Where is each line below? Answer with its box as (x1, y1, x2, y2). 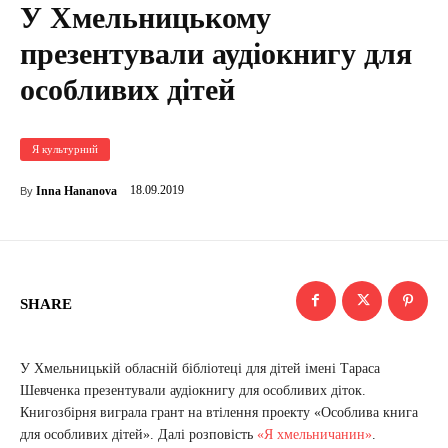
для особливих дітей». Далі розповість (20, 426, 253, 442)
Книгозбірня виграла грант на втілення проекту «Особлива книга (20, 404, 418, 420)
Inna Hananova (36, 183, 117, 198)
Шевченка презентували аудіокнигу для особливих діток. (20, 382, 366, 398)
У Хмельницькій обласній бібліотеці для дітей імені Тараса (20, 360, 380, 376)
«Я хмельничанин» (253, 426, 372, 442)
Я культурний (32, 142, 98, 155)
